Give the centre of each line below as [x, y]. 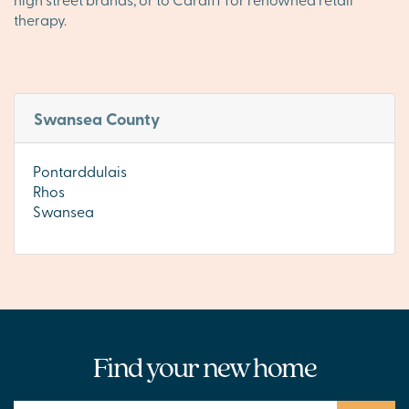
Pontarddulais [80, 170]
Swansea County [97, 119]
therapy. [40, 19]
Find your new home [204, 366]
